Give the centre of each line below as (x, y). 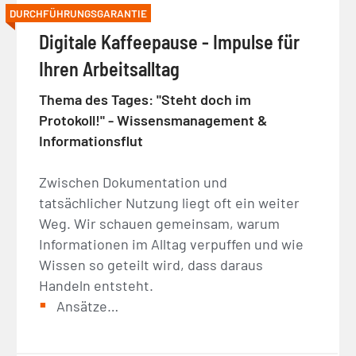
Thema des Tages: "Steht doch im (145, 100)
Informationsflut (91, 141)
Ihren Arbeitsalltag (110, 69)
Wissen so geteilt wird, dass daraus (151, 265)
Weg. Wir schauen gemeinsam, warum (160, 224)
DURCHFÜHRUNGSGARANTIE (79, 14)
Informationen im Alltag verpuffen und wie (172, 244)
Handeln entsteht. (97, 286)
